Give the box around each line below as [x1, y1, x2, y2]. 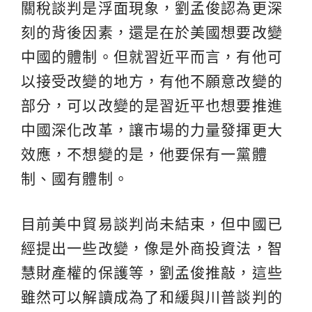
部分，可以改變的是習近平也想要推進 [21, 97, 283, 114]
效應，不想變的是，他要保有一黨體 [21, 146, 267, 163]
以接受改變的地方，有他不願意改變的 [21, 73, 283, 90]
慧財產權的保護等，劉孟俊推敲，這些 [21, 265, 283, 281]
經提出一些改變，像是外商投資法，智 [21, 240, 283, 257]
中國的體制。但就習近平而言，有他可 [21, 49, 283, 65]
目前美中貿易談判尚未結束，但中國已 [21, 216, 283, 233]
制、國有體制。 [21, 171, 129, 187]
